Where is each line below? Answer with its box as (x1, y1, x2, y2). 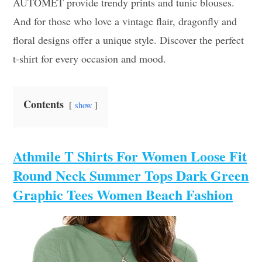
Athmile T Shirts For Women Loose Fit (13, 146, 247, 166)
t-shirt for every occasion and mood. (13, 51, 167, 65)
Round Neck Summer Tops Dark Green (13, 165, 249, 185)
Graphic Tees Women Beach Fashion (13, 184, 233, 205)
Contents (23, 96, 64, 112)
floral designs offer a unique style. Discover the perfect (13, 33, 244, 47)
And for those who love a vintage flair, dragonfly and (13, 14, 237, 28)
